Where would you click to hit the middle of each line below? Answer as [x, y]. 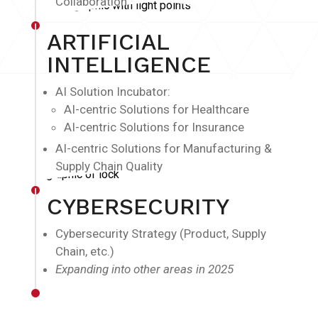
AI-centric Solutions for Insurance [154, 127]
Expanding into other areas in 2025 [144, 269]
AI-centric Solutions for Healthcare [157, 109]
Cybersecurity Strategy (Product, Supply [161, 233]
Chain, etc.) [85, 251]
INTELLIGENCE [129, 64]
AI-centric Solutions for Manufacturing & [164, 148]
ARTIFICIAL [108, 42]
